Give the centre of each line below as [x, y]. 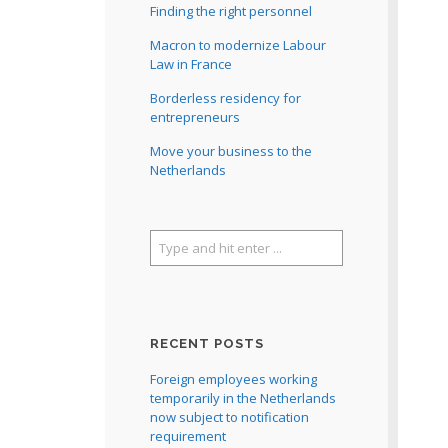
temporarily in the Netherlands [242, 398]
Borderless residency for [225, 98]
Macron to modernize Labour [237, 45]
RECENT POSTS [206, 343]
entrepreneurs [194, 117]
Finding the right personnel [230, 11]
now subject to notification [229, 417]
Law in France [190, 64]
